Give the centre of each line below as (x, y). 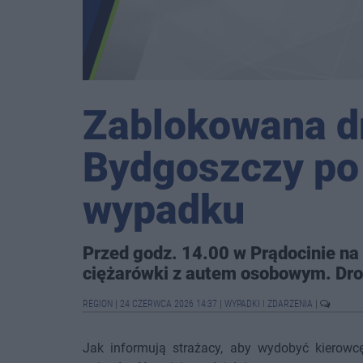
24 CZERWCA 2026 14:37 (169, 304)
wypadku (164, 210)
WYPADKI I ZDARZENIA (270, 304)
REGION (99, 304)
